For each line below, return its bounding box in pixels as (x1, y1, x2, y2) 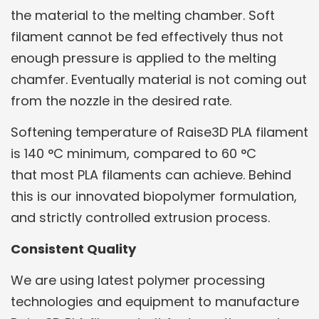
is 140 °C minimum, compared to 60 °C (11, 145, 256, 163)
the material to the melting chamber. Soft (11, 6, 275, 25)
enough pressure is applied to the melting (11, 49, 276, 68)
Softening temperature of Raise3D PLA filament (11, 123, 308, 142)
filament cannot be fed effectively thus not (11, 28, 283, 46)
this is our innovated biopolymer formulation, (11, 187, 297, 206)
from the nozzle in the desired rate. (11, 92, 231, 110)
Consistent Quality (11, 240, 136, 258)
